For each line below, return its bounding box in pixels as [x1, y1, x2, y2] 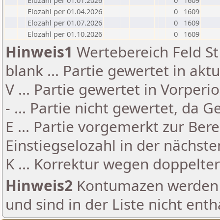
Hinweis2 [5, 175, 73, 195]
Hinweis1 [5, 42, 73, 62]
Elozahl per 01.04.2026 [27, 6, 102, 16]
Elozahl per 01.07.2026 [27, 18, 102, 27]
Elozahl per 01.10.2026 [27, 29, 102, 39]
